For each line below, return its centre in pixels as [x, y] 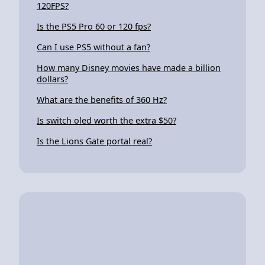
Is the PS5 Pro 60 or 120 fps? [94, 26]
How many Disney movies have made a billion [129, 67]
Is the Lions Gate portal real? [94, 141]
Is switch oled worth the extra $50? [106, 120]
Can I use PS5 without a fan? [93, 47]
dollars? [52, 79]
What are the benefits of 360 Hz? [102, 99]
